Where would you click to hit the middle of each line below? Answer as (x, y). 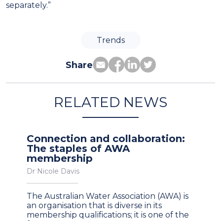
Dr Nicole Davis (53, 171)
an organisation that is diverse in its (94, 205)
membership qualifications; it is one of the (108, 215)
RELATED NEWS (110, 102)
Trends (110, 40)
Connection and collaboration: (106, 138)
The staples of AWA (78, 148)
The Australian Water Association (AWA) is (108, 196)
